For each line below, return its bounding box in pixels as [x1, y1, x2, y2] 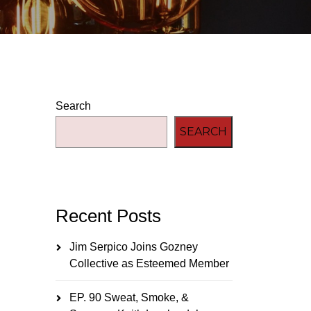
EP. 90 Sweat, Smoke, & [69, 291, 189, 303]
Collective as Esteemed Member [69, 257, 229, 269]
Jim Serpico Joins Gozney [69, 240, 198, 253]
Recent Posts [55, 205, 161, 226]
